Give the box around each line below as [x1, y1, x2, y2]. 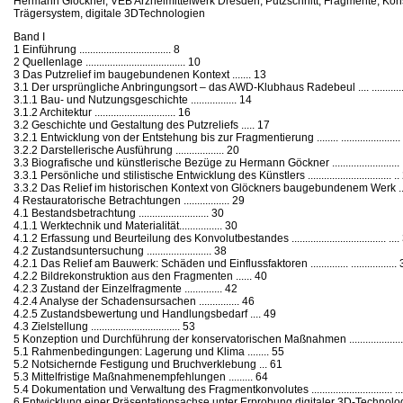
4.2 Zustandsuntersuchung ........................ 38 [13, 244, 227, 257]
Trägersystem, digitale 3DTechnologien [13, 6, 205, 20]
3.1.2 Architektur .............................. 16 [13, 105, 191, 119]
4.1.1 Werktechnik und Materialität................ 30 [13, 219, 237, 232]
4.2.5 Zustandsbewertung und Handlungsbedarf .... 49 [13, 307, 276, 320]
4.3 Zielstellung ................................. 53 [13, 319, 195, 333]
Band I [13, 30, 45, 43]
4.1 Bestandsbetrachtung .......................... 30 [13, 206, 224, 219]
